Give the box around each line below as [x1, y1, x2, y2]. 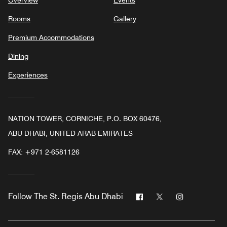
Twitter [163, 191, 188, 201]
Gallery [113, 14, 136, 23]
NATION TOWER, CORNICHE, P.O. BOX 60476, [8, 114, 162, 123]
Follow [8, 191, 32, 201]
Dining [8, 52, 28, 60]
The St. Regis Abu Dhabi [34, 191, 123, 201]
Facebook [143, 191, 179, 201]
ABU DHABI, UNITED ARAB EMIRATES [8, 129, 133, 137]
